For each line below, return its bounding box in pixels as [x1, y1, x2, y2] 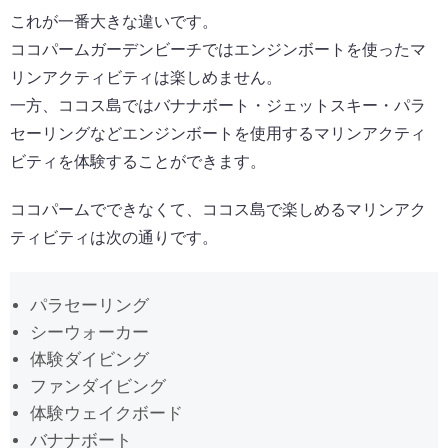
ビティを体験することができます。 [10, 153, 266, 171]
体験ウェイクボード [30, 404, 183, 424]
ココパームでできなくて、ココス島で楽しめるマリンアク [10, 201, 426, 219]
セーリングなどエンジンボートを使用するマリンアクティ [10, 125, 426, 143]
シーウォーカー [30, 323, 149, 343]
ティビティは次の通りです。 [10, 229, 218, 247]
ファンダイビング [30, 377, 166, 397]
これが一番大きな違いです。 [10, 13, 218, 31]
